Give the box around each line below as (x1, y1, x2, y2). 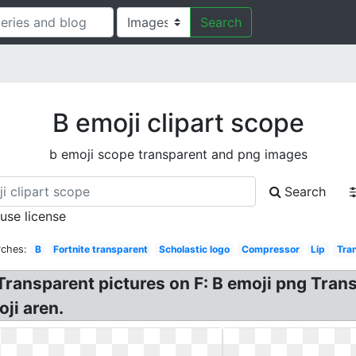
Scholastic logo (159, 243, 230, 255)
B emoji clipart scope (52, 107, 304, 138)
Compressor (241, 243, 300, 255)
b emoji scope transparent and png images (48, 146, 308, 162)
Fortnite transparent (52, 243, 148, 255)
